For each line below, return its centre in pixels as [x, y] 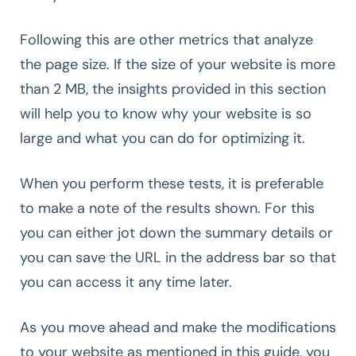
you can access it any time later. [126, 282]
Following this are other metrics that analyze [166, 39]
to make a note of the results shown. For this [167, 208]
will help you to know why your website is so [166, 113]
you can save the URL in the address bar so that [178, 257]
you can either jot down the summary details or [176, 232]
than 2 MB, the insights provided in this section [173, 89]
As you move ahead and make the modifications [178, 327]
